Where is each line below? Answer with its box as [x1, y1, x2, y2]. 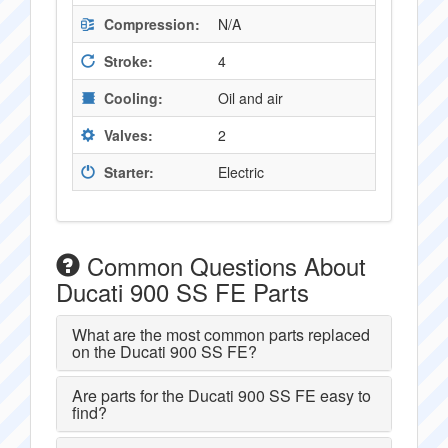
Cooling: [100, 88, 163, 108]
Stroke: [100, 51, 153, 71]
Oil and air [218, 88, 283, 108]
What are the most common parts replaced [72, 323, 370, 346]
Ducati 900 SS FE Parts [56, 274, 309, 309]
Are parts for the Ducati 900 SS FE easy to [72, 384, 371, 407]
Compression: [100, 14, 200, 34]
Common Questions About [80, 248, 366, 283]
